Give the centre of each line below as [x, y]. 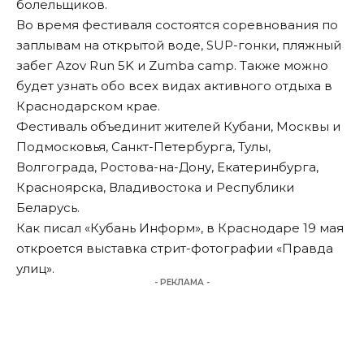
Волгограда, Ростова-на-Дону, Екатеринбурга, [167, 167]
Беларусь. [48, 208]
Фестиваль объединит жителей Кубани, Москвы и [178, 127]
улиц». [35, 269]
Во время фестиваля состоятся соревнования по [177, 25]
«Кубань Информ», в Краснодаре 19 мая [212, 228]
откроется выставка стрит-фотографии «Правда [175, 249]
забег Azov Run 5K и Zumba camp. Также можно [172, 66]
